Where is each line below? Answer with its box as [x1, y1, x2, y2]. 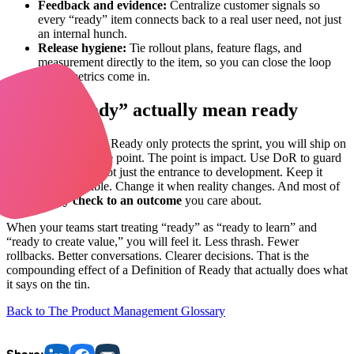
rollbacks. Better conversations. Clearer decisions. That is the [6, 248, 309, 262]
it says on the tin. [6, 277, 90, 291]
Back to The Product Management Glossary [6, 303, 225, 318]
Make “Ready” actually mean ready [6, 99, 298, 120]
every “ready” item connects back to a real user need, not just [38, 13, 341, 27]
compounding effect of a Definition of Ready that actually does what [6, 262, 348, 277]
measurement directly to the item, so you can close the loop [38, 55, 331, 70]
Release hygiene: [38, 41, 126, 55]
